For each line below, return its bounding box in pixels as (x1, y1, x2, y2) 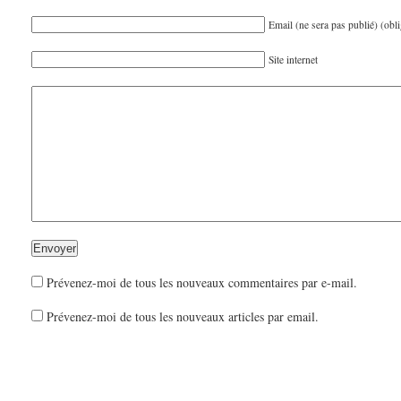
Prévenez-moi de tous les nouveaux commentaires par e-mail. (47, 273, 357, 291)
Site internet (269, 52, 318, 66)
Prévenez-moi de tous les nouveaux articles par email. (47, 307, 319, 325)
